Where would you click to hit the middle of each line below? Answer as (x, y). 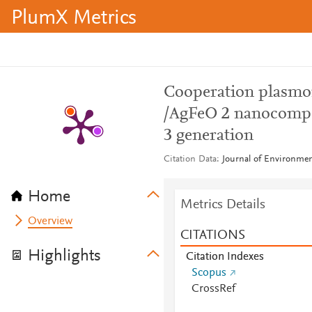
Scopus (209, 273)
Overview (50, 221)
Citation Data (190, 159)
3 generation (208, 136)
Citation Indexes (225, 257)
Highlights (64, 256)
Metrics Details (223, 205)
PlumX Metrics (74, 19)
